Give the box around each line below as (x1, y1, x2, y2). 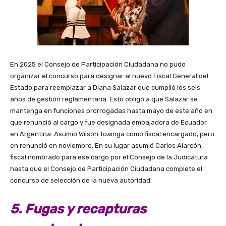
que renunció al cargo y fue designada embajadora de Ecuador (10, 118, 207, 126)
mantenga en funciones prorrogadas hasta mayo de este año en (10, 106, 212, 115)
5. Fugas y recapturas (10, 201, 146, 217)
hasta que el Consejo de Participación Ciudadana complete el (10, 164, 202, 173)
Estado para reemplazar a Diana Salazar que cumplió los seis (10, 83, 200, 91)
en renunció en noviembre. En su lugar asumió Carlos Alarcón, (10, 141, 203, 149)
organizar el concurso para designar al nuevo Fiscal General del (10, 72, 208, 80)
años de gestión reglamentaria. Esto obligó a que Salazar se (10, 95, 198, 103)
